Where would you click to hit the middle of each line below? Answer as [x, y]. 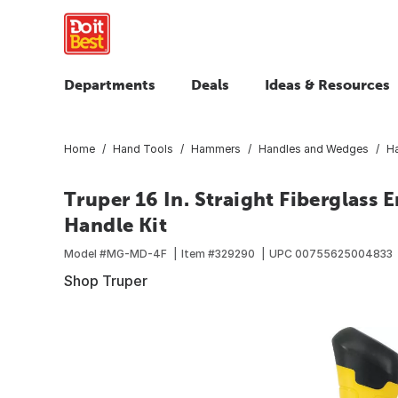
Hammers [216, 148]
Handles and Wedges [314, 148]
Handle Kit [116, 224]
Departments [110, 84]
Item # [198, 253]
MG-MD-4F [137, 253]
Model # [85, 253]
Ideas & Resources [327, 84]
